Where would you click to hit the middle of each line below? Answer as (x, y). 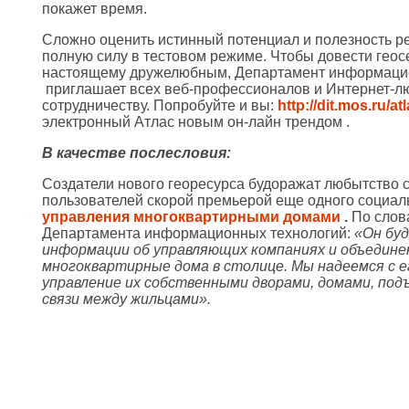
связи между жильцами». (126, 299)
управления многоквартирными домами (193, 216)
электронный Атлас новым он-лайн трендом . (196, 121)
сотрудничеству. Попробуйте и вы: (160, 105)
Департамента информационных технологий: (198, 233)
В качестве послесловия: (136, 152)
